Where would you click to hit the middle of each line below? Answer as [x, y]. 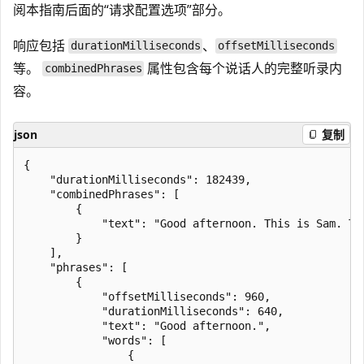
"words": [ [95, 340]
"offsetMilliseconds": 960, [147, 296]
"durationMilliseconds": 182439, [137, 179]
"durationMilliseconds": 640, [154, 311]
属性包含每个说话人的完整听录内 [243, 68]
